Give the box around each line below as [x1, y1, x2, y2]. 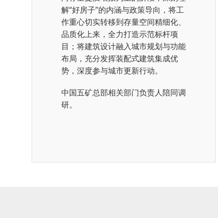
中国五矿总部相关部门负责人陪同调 [61, 87, 186, 98]
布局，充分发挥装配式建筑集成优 [61, 53, 178, 64]
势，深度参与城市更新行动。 [61, 65, 163, 76]
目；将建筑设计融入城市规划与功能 [61, 41, 186, 52]
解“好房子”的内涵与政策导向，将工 [61, 4, 184, 16]
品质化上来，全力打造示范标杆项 [61, 29, 178, 40]
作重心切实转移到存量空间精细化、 [61, 17, 186, 28]
